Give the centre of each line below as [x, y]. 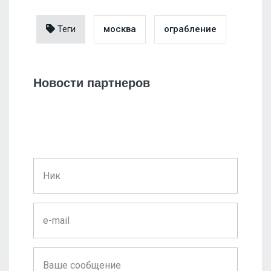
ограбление [190, 29]
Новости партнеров [92, 83]
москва [120, 29]
